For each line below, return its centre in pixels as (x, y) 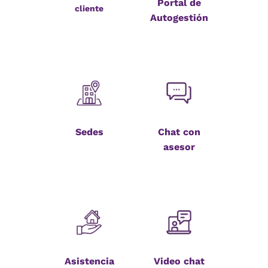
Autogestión (179, 18)
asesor (179, 147)
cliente (89, 9)
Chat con (179, 132)
